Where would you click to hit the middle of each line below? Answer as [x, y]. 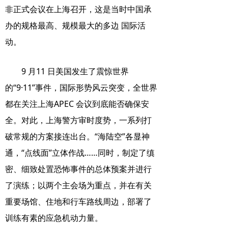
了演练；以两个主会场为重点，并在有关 [78, 185]
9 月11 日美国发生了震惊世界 [75, 71]
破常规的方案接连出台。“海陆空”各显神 [77, 136]
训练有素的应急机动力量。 [54, 218]
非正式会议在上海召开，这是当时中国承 [78, 9]
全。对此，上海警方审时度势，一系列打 [78, 120]
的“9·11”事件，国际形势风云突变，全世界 [81, 88]
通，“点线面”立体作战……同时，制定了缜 [80, 153]
